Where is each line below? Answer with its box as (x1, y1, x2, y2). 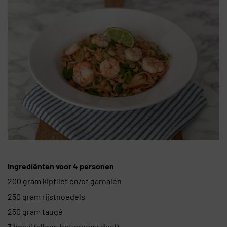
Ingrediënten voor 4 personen (8, 161, 114, 171)
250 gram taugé (8, 207, 63, 217)
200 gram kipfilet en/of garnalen (8, 176, 122, 186)
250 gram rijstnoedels (8, 192, 85, 202)
